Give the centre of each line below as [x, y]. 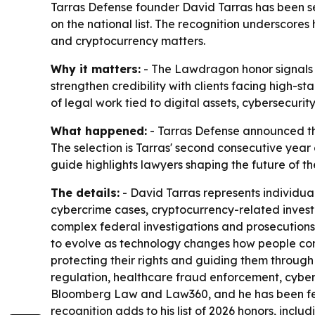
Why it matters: [96, 69]
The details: [85, 192]
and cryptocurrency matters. [128, 40]
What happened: [99, 130]
